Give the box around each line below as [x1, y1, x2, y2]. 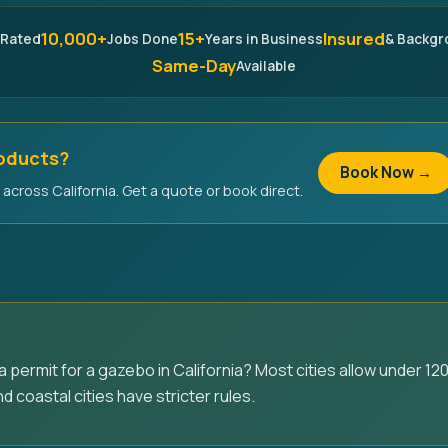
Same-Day [152, 54, 236, 77]
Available [236, 56, 296, 75]
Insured [322, 27, 385, 50]
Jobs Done [106, 29, 178, 48]
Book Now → [340, 162, 432, 183]
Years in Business [204, 29, 323, 48]
